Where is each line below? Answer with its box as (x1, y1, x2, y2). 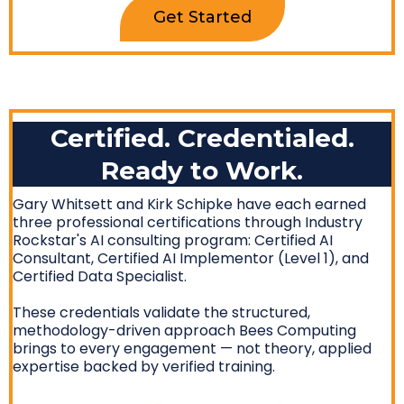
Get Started (152, 7, 252, 28)
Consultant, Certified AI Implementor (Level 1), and (13, 248, 369, 270)
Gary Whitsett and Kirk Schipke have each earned (13, 194, 366, 216)
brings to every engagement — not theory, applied (13, 338, 372, 360)
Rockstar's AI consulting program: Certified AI (13, 230, 333, 252)
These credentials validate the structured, (13, 302, 310, 324)
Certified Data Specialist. (13, 266, 187, 288)
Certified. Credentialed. (50, 123, 354, 154)
